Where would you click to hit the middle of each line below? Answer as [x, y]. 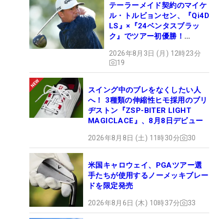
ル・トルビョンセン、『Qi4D [159, 15]
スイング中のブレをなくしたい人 [144, 90]
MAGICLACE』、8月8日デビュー [146, 120]
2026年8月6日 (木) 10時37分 [134, 203]
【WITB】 [126, 46]
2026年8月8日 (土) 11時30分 [134, 138]
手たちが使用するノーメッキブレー [148, 175]
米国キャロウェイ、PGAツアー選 [145, 165]
